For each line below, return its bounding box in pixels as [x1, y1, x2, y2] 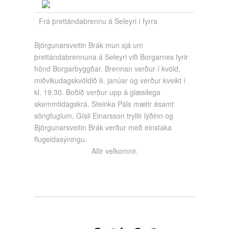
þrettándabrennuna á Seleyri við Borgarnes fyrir [34, 51, 189, 62]
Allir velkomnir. [91, 145, 138, 156]
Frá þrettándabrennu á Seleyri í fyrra [38, 16, 157, 27]
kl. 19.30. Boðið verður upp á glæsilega [34, 86, 161, 97]
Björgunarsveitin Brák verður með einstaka [34, 122, 172, 132]
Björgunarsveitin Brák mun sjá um [34, 39, 144, 50]
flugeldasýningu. [34, 133, 87, 144]
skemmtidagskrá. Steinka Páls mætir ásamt [34, 98, 174, 109]
